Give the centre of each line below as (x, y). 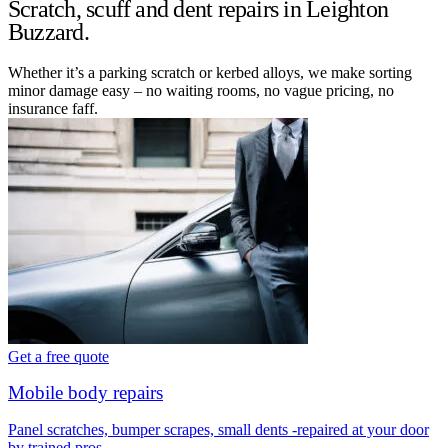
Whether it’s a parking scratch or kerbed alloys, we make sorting (210, 72)
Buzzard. (48, 31)
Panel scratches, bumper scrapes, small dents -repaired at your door (218, 430)
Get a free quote (58, 356)
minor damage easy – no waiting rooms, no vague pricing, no (201, 90)
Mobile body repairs (85, 393)
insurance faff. (53, 108)
